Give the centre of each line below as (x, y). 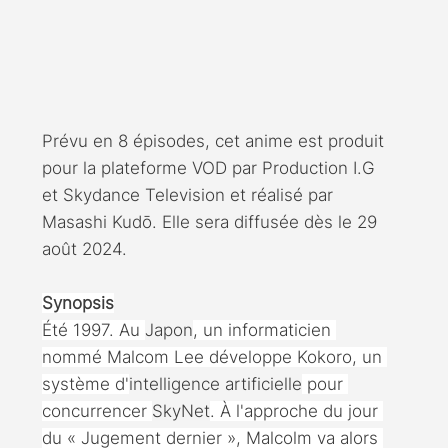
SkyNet (181, 410)
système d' (85, 383)
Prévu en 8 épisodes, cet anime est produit (215, 140)
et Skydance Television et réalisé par (190, 194)
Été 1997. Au (93, 329)
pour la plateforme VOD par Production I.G (211, 167)
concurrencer (97, 410)
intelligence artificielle (215, 383)
